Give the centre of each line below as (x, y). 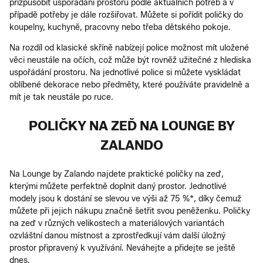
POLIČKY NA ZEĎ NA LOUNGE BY (131, 126)
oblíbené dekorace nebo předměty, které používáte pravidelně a (129, 85)
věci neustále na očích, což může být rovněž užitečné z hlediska (130, 60)
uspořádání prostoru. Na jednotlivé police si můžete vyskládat (125, 72)
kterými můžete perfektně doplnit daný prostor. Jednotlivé (118, 186)
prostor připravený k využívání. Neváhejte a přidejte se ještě (122, 248)
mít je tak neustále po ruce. (61, 97)
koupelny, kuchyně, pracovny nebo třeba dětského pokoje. (120, 27)
